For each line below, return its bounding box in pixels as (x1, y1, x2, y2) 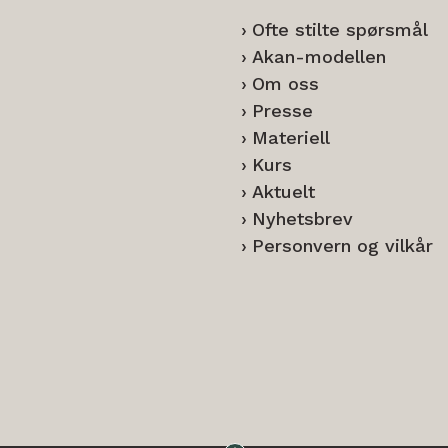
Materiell (251, 127, 330, 148)
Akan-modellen (251, 46, 386, 67)
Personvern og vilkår (251, 235, 433, 256)
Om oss (251, 73, 319, 94)
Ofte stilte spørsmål (251, 19, 428, 40)
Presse (251, 100, 313, 121)
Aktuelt (251, 181, 315, 202)
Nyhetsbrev (251, 208, 353, 229)
